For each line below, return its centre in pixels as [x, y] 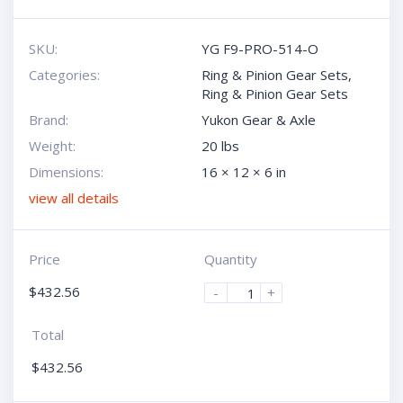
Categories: [64, 75]
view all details [73, 198]
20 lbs [220, 146]
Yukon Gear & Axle [259, 120]
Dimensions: [66, 172]
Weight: [52, 146]
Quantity [231, 259]
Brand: [48, 120]
